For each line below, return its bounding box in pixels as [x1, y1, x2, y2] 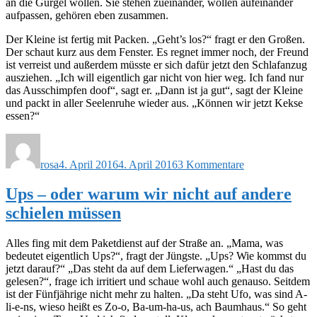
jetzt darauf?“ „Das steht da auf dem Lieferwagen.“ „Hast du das [6, 263, 294, 275]
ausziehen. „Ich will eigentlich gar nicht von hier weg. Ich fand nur [6, 71, 304, 83]
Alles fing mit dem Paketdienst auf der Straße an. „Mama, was [6, 237, 283, 250]
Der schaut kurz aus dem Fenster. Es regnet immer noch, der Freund [6, 45, 309, 58]
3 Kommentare [178, 158, 244, 171]
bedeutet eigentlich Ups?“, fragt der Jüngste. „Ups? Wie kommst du [6, 250, 306, 263]
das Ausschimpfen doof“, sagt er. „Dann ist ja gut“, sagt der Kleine [6, 83, 303, 96]
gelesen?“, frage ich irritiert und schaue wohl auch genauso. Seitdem [6, 275, 310, 288]
